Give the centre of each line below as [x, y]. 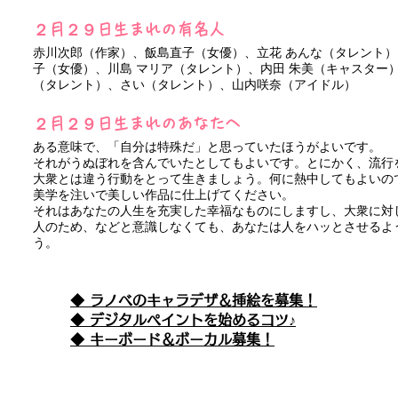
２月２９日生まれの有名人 [129, 29]
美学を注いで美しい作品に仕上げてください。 [163, 195]
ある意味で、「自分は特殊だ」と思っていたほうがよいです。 [207, 147]
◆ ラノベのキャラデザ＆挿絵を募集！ [194, 300]
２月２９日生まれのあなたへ [137, 123]
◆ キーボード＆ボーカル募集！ [172, 339]
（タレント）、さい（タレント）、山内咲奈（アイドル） [195, 84]
